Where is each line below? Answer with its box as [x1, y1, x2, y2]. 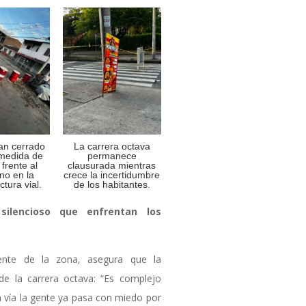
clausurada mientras [68, 160, 156, 171]
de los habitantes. [73, 179, 150, 191]
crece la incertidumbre [64, 169, 161, 181]
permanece [87, 150, 137, 162]
